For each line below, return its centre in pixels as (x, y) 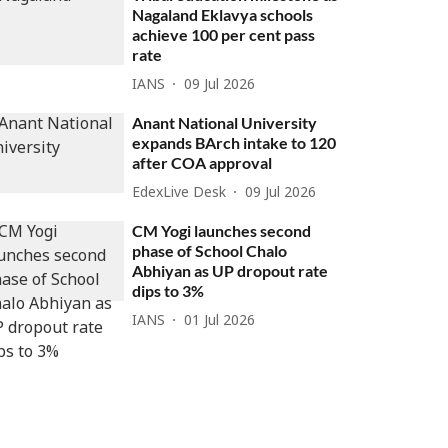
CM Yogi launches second (222, 230)
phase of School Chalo (210, 250)
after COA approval (202, 162)
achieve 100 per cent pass (224, 34)
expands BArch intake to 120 (234, 142)
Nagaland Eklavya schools (223, 14)
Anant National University (225, 122)
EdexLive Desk (179, 193)
